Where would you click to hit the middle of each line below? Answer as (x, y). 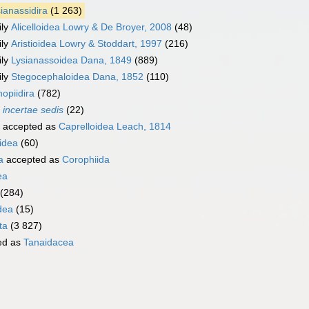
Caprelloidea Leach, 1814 (115, 127)
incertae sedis (33, 110)
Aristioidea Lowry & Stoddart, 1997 (87, 44)
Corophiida (86, 160)
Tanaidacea (49, 242)
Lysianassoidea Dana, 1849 (71, 60)
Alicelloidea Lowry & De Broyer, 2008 (91, 27)
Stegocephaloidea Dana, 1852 (77, 77)
